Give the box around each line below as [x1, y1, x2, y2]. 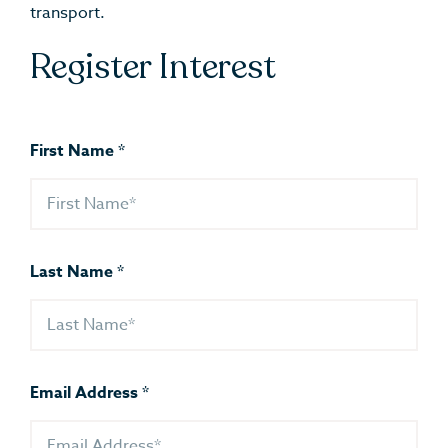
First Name [30, 139, 118, 164]
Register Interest [30, 44, 276, 91]
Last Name [30, 260, 117, 285]
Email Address [30, 381, 142, 406]
